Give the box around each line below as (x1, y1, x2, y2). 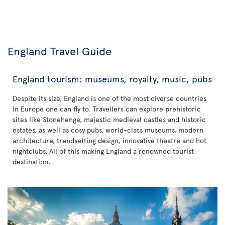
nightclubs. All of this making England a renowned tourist (13, 146, 194, 156)
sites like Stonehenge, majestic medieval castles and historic (13, 115, 206, 124)
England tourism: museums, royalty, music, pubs (13, 72, 212, 85)
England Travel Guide (8, 43, 111, 58)
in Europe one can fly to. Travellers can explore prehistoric (13, 104, 201, 114)
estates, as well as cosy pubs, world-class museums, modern (13, 125, 203, 135)
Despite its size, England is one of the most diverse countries (13, 93, 206, 103)
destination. (13, 157, 50, 166)
